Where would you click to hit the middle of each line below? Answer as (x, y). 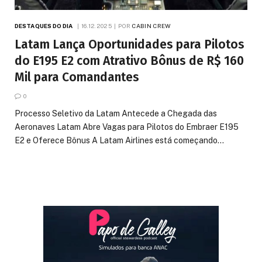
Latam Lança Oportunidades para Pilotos (130, 44)
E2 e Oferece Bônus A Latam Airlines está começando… (119, 140)
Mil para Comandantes (77, 77)
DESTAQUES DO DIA (44, 25)
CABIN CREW (151, 25)
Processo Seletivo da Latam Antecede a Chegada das (116, 113)
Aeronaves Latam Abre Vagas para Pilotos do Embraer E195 (127, 127)
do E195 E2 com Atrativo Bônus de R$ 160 (129, 61)
